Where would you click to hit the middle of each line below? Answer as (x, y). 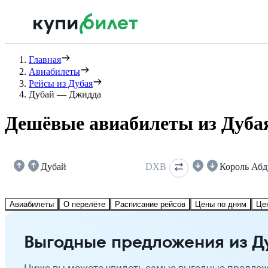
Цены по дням (221, 204)
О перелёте (84, 204)
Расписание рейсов (150, 204)
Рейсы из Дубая (61, 83)
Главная (45, 60)
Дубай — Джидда (65, 94)
